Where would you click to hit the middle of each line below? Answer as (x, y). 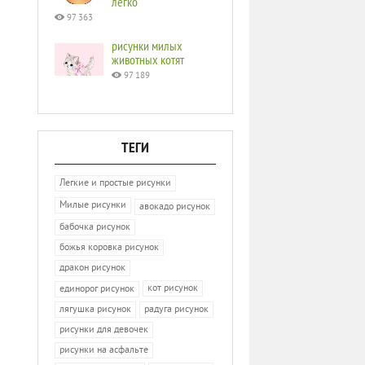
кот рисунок (173, 288)
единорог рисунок (97, 290)
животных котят (148, 59)
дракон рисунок (92, 268)
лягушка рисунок (95, 310)
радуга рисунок (176, 310)
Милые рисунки (93, 206)
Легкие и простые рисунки (115, 183)
